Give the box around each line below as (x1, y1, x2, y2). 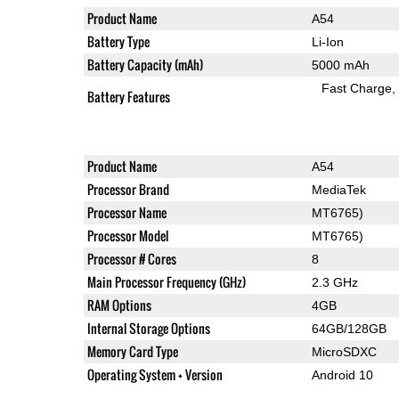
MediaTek (311, 182, 366, 197)
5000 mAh (311, 57, 370, 72)
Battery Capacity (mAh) (86, 54, 203, 74)
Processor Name (86, 202, 167, 222)
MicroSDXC (311, 344, 377, 359)
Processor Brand (86, 179, 169, 199)
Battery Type (86, 31, 150, 51)
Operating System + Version (86, 364, 223, 384)
